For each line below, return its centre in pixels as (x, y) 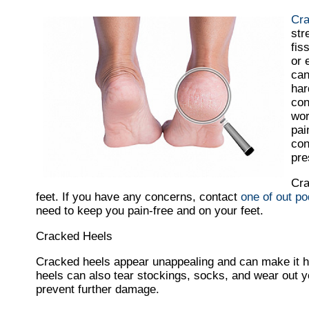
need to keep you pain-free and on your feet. (150, 211)
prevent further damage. (98, 290)
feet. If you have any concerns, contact (138, 197)
